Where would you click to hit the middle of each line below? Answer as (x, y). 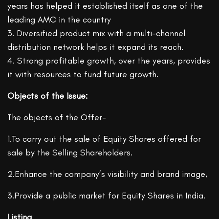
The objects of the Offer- (57, 118)
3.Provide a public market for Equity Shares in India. (107, 196)
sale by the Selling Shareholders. (70, 153)
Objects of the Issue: (48, 96)
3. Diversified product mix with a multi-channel (97, 33)
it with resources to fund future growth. (83, 75)
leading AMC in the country (59, 20)
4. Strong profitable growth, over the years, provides (109, 61)
